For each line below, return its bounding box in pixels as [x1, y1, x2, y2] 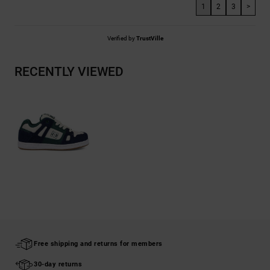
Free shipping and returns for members [34, 239, 163, 248]
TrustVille [136, 35, 163, 42]
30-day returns [34, 260, 82, 268]
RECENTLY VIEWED [14, 64, 124, 80]
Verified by [107, 35, 136, 42]
